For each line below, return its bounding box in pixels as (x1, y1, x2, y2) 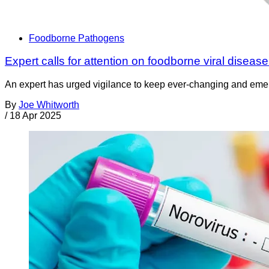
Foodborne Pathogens (29, 32, 124, 43)
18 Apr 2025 (10, 110, 61, 121)
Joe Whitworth (19, 99, 79, 110)
